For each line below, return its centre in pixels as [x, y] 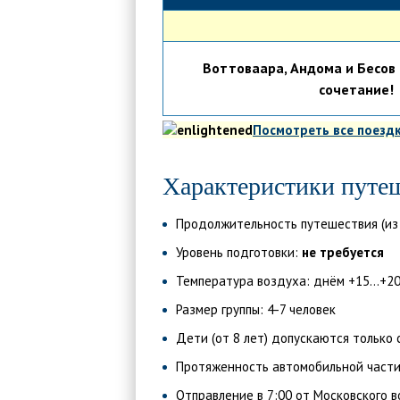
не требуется [343, 252]
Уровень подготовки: [239, 252]
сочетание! [356, 89]
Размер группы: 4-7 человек [256, 309]
